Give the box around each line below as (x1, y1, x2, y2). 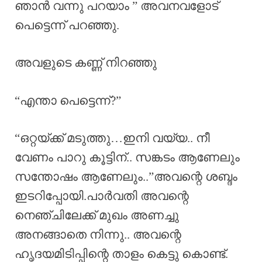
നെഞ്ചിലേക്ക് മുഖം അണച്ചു (15, 208, 179, 223)
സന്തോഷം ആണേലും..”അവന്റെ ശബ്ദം (15, 170, 237, 184)
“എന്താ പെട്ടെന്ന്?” (15, 93, 121, 108)
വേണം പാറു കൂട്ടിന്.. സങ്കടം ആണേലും (15, 150, 240, 165)
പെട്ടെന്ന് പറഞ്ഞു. (15, 18, 119, 32)
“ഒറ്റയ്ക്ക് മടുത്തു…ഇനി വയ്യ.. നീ (15, 131, 210, 146)
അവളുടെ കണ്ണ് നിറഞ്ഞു (15, 56, 157, 70)
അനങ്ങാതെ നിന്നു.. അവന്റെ (15, 227, 181, 242)
